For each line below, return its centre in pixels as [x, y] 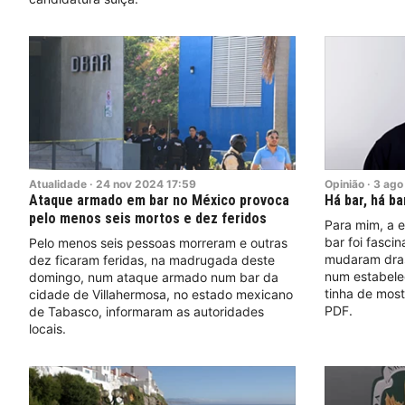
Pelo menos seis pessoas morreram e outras [158, 242]
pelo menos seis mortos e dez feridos [148, 218]
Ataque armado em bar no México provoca [159, 200]
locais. [47, 328]
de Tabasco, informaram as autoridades [146, 311]
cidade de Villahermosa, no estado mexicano [161, 294]
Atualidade [58, 184]
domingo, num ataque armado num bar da [154, 277]
